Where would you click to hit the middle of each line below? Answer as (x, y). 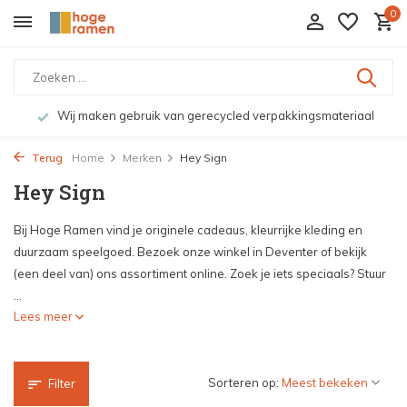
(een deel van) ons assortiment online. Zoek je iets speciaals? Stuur (200, 273)
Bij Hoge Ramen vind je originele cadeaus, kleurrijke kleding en (188, 230)
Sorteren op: (243, 382)
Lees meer (45, 316)
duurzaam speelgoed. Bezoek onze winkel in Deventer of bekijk (190, 252)
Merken (142, 158)
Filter (62, 383)
